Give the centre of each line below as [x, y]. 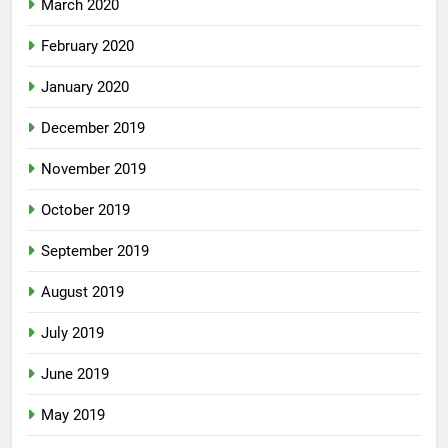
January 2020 [85, 87]
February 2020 [87, 46]
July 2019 [72, 333]
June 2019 [75, 374]
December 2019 [93, 128]
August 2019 [82, 292]
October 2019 [85, 210]
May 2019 [73, 415]
